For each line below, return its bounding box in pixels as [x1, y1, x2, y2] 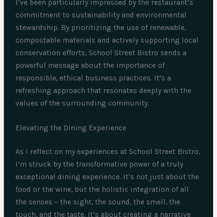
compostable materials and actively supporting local [15, 35, 199, 45]
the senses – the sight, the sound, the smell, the [15, 197, 181, 206]
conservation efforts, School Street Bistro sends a [15, 48, 187, 57]
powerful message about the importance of [15, 61, 165, 70]
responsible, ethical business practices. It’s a [15, 73, 171, 82]
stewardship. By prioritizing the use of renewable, [15, 23, 186, 32]
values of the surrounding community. [15, 98, 150, 108]
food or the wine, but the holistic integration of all [15, 185, 189, 194]
